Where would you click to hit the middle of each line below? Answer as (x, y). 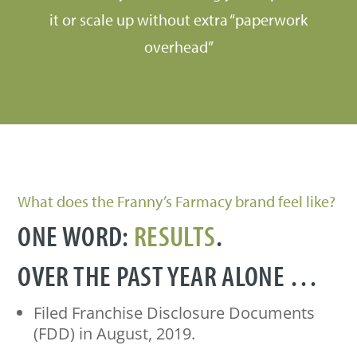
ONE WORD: (76, 235)
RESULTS (175, 235)
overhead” (178, 47)
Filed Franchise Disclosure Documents (175, 313)
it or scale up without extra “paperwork (178, 20)
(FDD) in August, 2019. (115, 334)
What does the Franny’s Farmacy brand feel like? (177, 202)
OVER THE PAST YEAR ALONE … (168, 275)
